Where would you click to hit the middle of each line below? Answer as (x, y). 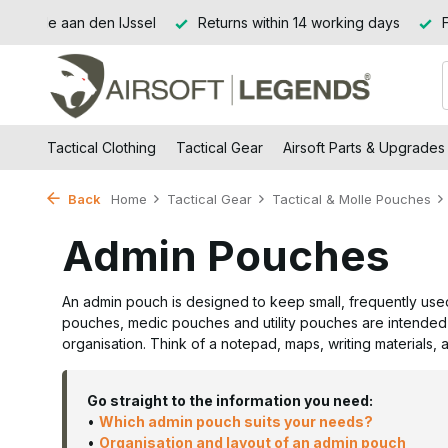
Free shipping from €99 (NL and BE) (302, 22)
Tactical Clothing (101, 147)
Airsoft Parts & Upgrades (364, 147)
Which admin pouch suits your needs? (236, 421)
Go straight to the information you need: (230, 400)
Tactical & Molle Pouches (351, 199)
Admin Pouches (226, 255)
